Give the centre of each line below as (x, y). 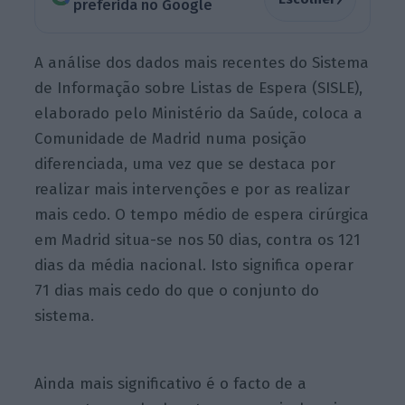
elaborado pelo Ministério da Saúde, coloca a (199, 114)
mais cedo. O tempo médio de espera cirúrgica (202, 215)
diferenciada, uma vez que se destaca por (185, 165)
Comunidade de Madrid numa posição (171, 139)
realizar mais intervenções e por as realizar (193, 190)
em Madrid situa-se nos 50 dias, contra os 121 (198, 240)
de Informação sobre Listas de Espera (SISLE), (199, 89)
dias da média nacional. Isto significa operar (194, 266)
